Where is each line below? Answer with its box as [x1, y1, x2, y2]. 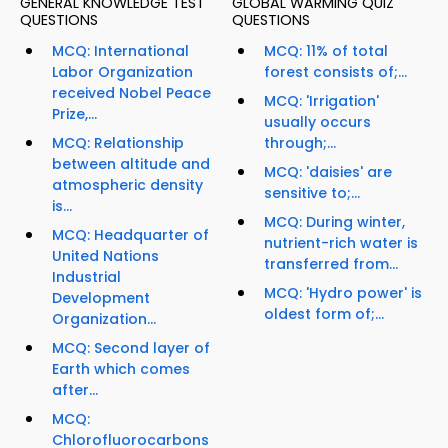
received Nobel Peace [52, 83, 211, 104]
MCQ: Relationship [52, 133, 184, 154]
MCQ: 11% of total [264, 41, 388, 62]
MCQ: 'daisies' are [264, 162, 392, 183]
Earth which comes [52, 359, 190, 380]
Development [52, 288, 150, 309]
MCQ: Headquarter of [52, 225, 209, 246]
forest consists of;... [264, 62, 407, 83]
